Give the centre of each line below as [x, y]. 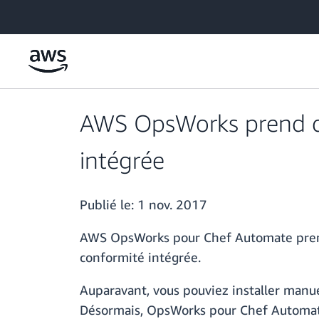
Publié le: [109, 205]
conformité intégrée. [140, 257]
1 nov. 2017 [172, 205]
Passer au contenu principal [67, 14]
